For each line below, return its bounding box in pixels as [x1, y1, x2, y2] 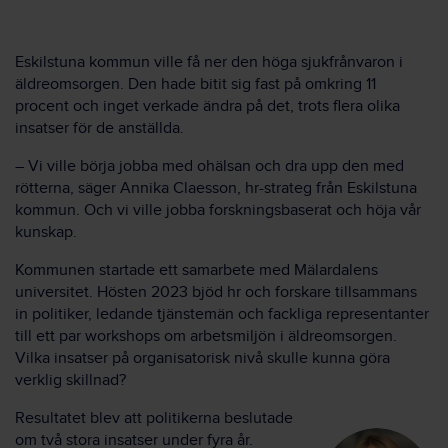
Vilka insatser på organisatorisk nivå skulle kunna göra [15, 348, 390, 368]
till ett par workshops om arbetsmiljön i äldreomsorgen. [15, 326, 397, 346]
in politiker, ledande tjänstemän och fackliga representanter [15, 304, 429, 324]
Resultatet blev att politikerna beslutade [15, 408, 293, 428]
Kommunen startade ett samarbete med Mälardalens [15, 260, 378, 280]
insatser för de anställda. [15, 118, 184, 138]
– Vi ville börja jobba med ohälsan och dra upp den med [15, 156, 404, 176]
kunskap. [15, 222, 77, 242]
